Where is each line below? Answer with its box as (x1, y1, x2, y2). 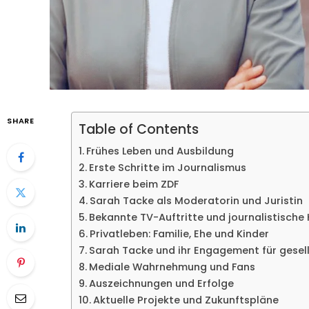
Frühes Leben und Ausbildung (86, 144, 234, 158)
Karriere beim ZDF (88, 177, 179, 191)
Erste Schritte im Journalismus (88, 161, 246, 175)
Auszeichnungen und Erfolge (88, 277, 234, 290)
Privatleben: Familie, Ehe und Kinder (89, 227, 269, 241)
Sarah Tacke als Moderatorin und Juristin (89, 194, 303, 208)
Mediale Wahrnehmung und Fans (88, 260, 255, 274)
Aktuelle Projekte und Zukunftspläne (92, 293, 279, 307)
